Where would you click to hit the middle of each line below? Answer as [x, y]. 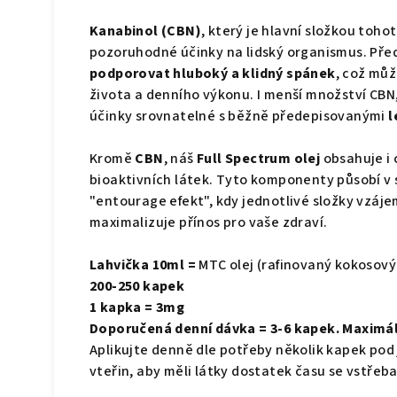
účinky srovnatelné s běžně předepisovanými [239, 117]
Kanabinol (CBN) [145, 31]
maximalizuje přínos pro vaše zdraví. [209, 223]
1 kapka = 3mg [137, 308]
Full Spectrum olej [259, 159]
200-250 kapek [137, 287]
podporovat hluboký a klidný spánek [213, 74]
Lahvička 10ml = [144, 265]
